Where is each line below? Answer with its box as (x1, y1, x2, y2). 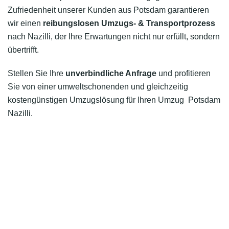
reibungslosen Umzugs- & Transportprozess (43, 19, 215, 28)
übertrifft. (8, 45, 39, 54)
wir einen (8, 19, 43, 28)
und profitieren (156, 69, 211, 78)
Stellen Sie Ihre (8, 69, 65, 78)
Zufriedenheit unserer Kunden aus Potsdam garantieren (8, 6, 209, 14)
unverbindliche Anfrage (65, 69, 156, 78)
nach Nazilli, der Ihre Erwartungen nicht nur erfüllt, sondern (8, 32, 220, 41)
